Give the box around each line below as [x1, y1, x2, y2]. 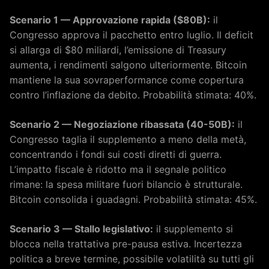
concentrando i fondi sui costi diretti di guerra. [10, 148, 222, 160]
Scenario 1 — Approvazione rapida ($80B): [10, 13, 210, 26]
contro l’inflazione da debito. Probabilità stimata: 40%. [10, 88, 256, 101]
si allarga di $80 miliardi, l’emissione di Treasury [10, 43, 226, 56]
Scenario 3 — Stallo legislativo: [10, 222, 153, 235]
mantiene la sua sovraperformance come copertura [10, 73, 244, 86]
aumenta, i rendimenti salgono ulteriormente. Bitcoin [10, 58, 247, 71]
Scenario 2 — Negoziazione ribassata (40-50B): [10, 118, 235, 130]
